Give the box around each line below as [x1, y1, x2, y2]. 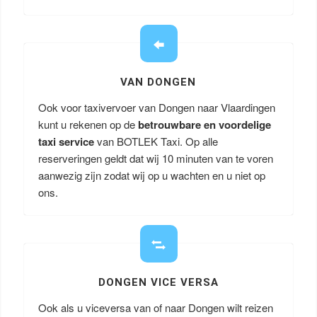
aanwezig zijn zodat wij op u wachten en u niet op [38, 168, 265, 183]
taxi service [38, 134, 94, 149]
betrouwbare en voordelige [137, 117, 271, 132]
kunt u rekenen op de [38, 117, 138, 132]
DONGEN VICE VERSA [98, 276, 219, 289]
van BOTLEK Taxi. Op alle [93, 134, 218, 149]
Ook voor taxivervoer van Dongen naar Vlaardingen [38, 100, 275, 115]
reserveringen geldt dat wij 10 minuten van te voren [38, 151, 273, 166]
